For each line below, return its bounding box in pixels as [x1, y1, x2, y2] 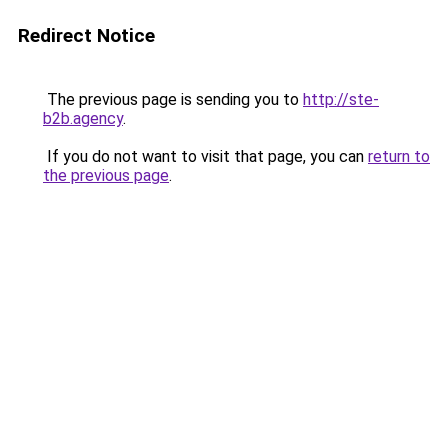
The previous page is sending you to [43, 90, 303, 109]
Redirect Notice [18, 24, 155, 47]
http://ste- [303, 90, 379, 109]
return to [368, 147, 430, 166]
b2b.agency [43, 109, 123, 128]
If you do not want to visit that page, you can [43, 147, 368, 166]
